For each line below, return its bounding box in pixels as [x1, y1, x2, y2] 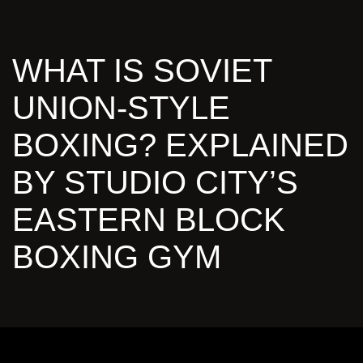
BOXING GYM [12, 239, 221, 275]
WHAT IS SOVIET [12, 53, 271, 89]
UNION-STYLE [12, 90, 230, 126]
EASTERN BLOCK [12, 202, 285, 238]
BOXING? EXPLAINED [12, 127, 348, 164]
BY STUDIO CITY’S [12, 164, 298, 201]
